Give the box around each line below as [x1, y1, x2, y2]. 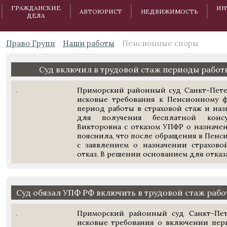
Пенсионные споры [122, 39, 199, 48]
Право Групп [6, 39, 55, 48]
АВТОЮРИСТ [80, 8, 123, 15]
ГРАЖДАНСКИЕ [11, 4, 61, 12]
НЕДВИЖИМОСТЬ [140, 8, 198, 15]
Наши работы [62, 39, 115, 48]
